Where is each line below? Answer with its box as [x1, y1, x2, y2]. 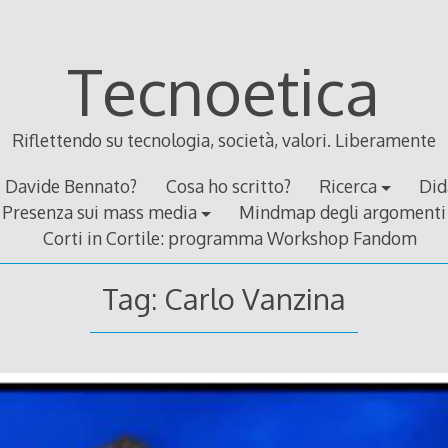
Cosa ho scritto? [165, 175, 291, 198]
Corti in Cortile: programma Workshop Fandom [43, 227, 418, 250]
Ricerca [318, 175, 377, 198]
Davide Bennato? [5, 175, 138, 198]
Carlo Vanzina [163, 279, 346, 317]
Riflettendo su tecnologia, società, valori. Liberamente [11, 129, 436, 152]
